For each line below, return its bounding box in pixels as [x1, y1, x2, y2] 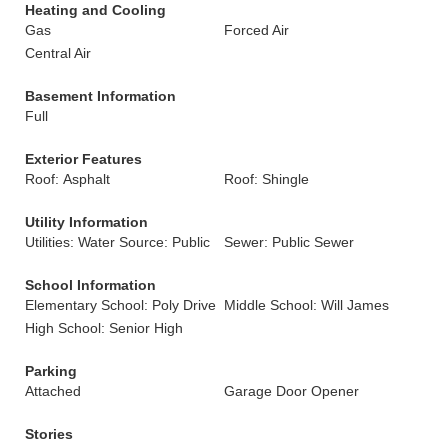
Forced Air [224, 22, 289, 38]
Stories [25, 426, 73, 442]
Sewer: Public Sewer [224, 234, 354, 250]
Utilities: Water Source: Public [25, 234, 210, 250]
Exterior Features [25, 151, 142, 167]
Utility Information [25, 214, 148, 230]
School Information [25, 277, 156, 293]
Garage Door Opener [224, 383, 359, 399]
